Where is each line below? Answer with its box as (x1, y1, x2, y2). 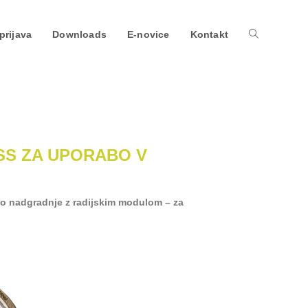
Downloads (52, 29, 107, 40)
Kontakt (190, 29, 228, 40)
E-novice (126, 29, 170, 40)
